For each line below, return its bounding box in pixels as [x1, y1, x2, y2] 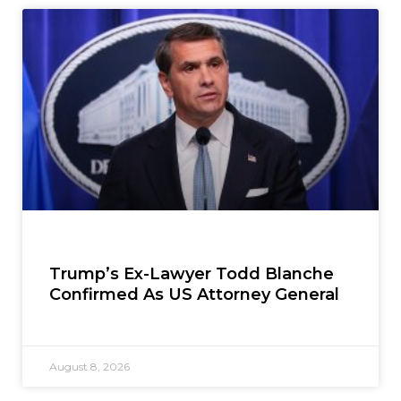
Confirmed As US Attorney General [49, 284, 339, 304]
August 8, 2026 [49, 359, 130, 373]
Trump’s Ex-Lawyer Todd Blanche [49, 263, 334, 284]
